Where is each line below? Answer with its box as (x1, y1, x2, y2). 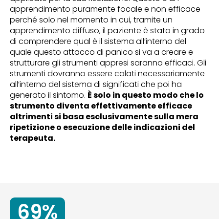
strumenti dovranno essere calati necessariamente (10, 68, 205, 79)
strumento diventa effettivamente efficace (10, 100, 192, 111)
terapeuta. (10, 132, 58, 144)
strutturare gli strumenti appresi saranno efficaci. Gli (10, 57, 206, 68)
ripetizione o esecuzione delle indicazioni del (10, 122, 195, 133)
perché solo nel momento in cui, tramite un (10, 14, 173, 25)
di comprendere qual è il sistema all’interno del (10, 36, 186, 47)
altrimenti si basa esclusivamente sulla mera (10, 111, 198, 122)
